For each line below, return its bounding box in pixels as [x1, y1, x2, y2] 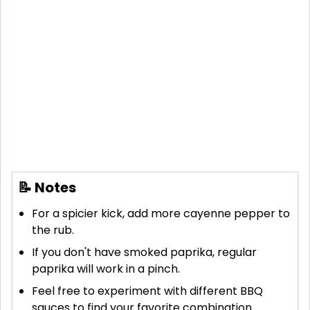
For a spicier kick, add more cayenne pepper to [32, 206, 290, 222]
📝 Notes [18, 178, 76, 198]
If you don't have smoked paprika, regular [32, 244, 257, 261]
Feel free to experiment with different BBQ [32, 283, 263, 300]
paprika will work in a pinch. [32, 261, 180, 277]
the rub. [32, 222, 74, 239]
